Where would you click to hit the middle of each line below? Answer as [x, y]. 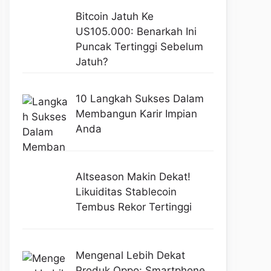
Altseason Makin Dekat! [133, 177]
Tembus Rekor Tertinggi [133, 207]
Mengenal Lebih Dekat [130, 255]
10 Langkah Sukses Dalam [139, 99]
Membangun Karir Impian [136, 114]
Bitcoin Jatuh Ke [114, 16]
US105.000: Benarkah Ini [136, 31]
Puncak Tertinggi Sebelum [139, 46]
